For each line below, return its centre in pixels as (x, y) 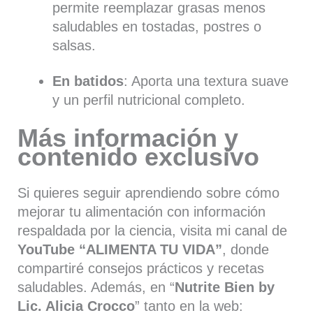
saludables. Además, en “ (96, 287)
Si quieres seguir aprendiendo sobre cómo (149, 192)
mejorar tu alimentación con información (142, 211)
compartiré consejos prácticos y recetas (141, 268)
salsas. (74, 45)
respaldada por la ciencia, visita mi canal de (153, 230)
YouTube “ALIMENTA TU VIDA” (120, 249)
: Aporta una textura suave (206, 81)
